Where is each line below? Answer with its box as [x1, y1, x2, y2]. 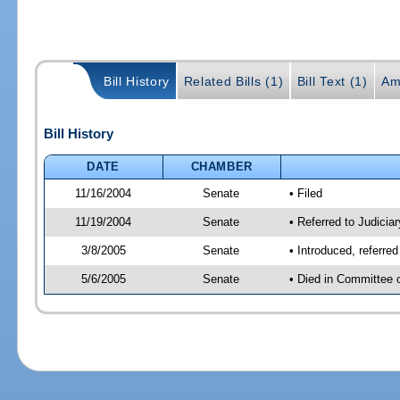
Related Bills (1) [183, 74, 284, 89]
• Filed [288, 186, 322, 200]
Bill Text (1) [296, 74, 368, 89]
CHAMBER [190, 159, 254, 173]
